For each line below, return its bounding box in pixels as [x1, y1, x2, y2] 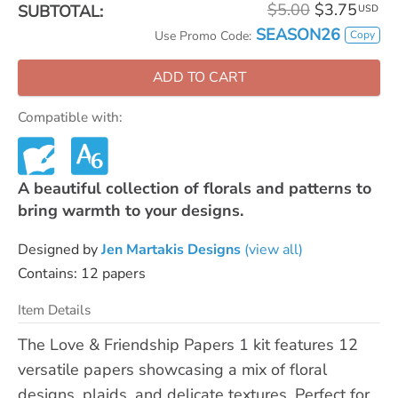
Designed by [18, 239, 101, 259]
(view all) [241, 239, 303, 259]
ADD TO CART [152, 68, 246, 87]
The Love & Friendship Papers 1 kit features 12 [18, 333, 358, 355]
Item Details [18, 300, 91, 319]
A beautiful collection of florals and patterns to [18, 177, 371, 199]
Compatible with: [18, 108, 122, 126]
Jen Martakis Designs [101, 239, 241, 259]
